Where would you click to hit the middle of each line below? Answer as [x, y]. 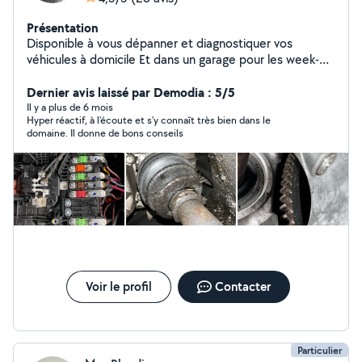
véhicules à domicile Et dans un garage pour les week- [83, 59]
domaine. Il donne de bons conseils [105, 133]
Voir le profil [118, 286]
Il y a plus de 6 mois [70, 107]
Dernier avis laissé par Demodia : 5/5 [131, 92]
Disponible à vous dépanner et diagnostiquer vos [160, 43]
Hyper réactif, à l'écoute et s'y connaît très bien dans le [149, 120]
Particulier [320, 350]
